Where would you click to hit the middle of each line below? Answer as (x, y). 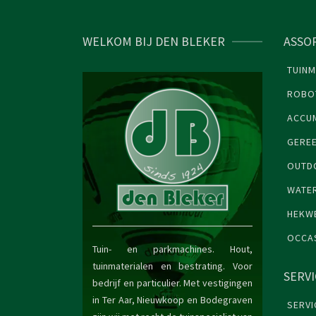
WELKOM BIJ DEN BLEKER (154, 42)
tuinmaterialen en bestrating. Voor (172, 266)
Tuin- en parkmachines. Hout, (172, 249)
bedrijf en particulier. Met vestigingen (172, 283)
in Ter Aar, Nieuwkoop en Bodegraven (172, 300)
